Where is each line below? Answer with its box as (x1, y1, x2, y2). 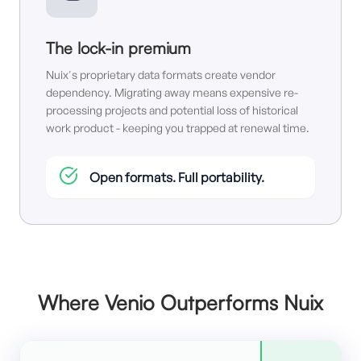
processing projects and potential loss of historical (46, 103, 298, 117)
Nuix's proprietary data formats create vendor (46, 68, 276, 81)
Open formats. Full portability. (89, 169, 264, 185)
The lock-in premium (46, 38, 191, 58)
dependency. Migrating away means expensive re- (46, 85, 298, 99)
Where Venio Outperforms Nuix (38, 289, 323, 315)
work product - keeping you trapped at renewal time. (46, 121, 309, 135)
